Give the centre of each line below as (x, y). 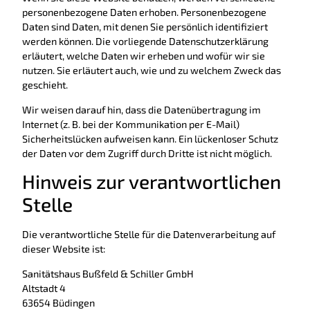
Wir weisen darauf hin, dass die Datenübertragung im (142, 109)
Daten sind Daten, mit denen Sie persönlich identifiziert (145, 27)
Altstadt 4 (44, 288)
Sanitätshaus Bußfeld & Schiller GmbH (108, 273)
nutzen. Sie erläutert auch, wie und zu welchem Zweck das (152, 71)
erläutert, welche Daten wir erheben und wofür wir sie (144, 56)
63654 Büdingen (58, 302)
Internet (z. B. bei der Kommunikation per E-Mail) (131, 124)
